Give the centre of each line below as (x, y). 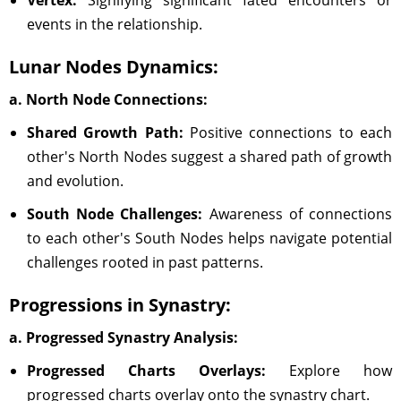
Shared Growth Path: (105, 132)
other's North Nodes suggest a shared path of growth (209, 157)
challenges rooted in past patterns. (145, 262)
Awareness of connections (298, 214)
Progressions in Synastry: (120, 305)
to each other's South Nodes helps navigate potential (209, 238)
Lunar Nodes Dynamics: (114, 67)
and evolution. (75, 181)
